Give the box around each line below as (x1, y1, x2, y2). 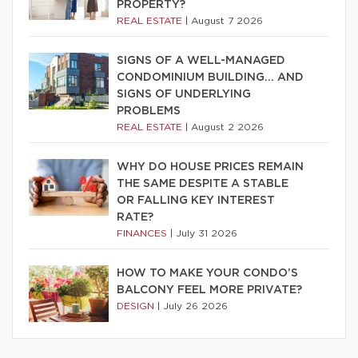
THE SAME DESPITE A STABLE (117, 178, 288, 190)
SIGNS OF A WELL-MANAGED (117, 55, 285, 67)
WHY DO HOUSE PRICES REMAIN (117, 161, 304, 173)
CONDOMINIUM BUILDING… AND (117, 72, 304, 84)
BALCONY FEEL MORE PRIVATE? (117, 284, 302, 296)
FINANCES (117, 229, 170, 239)
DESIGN (117, 301, 157, 312)
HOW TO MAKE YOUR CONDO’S (117, 268, 298, 280)
